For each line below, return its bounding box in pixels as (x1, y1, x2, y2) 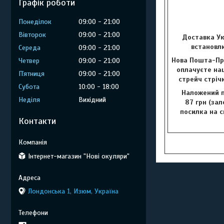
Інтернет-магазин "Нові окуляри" (28, 151, 129, 160)
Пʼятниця (18, 69, 44, 78)
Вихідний (78, 95, 106, 104)
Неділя (18, 95, 40, 104)
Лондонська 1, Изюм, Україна (28, 187, 118, 195)
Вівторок (18, 30, 46, 39)
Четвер (18, 56, 39, 65)
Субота (18, 82, 39, 91)
